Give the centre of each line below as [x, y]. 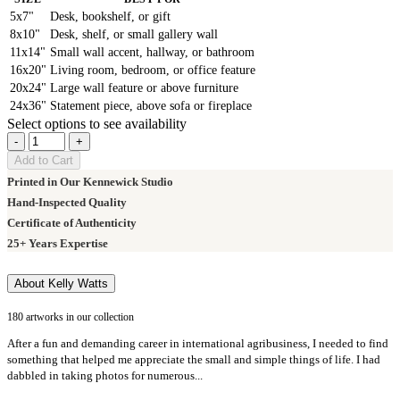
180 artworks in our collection [71, 317]
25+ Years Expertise [58, 243]
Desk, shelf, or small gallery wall [134, 34]
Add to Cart [44, 160]
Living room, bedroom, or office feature [153, 70]
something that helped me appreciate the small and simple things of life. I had [194, 360]
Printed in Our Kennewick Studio [90, 181]
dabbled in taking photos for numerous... [105, 376]
